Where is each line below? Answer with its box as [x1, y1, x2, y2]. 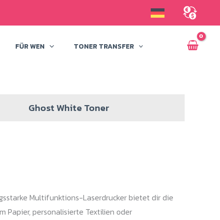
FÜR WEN [15, 41, 45, 52]
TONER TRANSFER [73, 41, 134, 52]
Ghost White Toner [28, 101, 110, 115]
